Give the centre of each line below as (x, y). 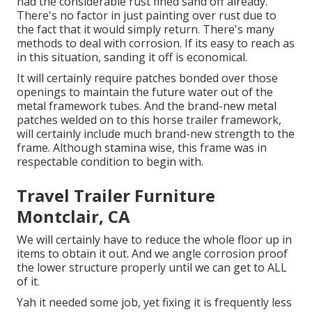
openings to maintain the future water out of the (145, 92)
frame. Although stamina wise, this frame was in (142, 148)
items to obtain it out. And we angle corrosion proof (152, 254)
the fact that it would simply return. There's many (146, 30)
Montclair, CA (73, 217)
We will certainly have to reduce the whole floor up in (154, 240)
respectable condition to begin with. (110, 162)
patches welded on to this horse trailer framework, (149, 120)
